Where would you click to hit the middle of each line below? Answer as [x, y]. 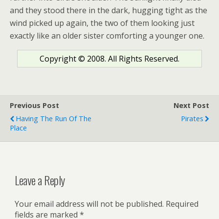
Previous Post [34, 105]
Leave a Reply [40, 180]
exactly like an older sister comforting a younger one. [107, 36]
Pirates [192, 119]
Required [182, 204]
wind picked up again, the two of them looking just [102, 23]
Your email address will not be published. [89, 204]
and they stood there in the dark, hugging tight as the [109, 10]
